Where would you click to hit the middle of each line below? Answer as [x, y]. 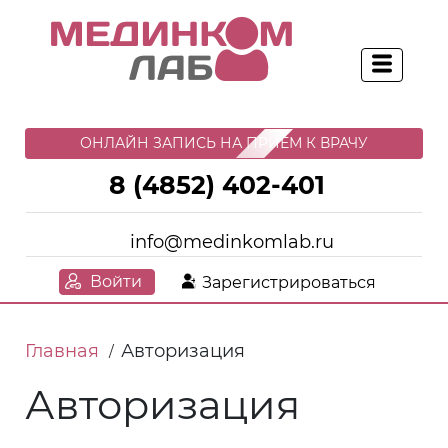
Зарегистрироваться [289, 282]
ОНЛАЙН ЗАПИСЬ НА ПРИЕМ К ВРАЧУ [224, 143]
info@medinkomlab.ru [231, 242]
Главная [62, 351]
